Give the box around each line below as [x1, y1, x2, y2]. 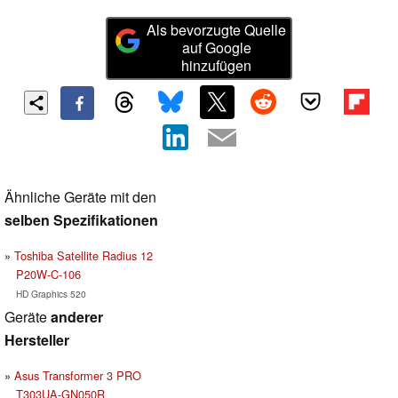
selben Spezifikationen [4, 209, 158, 230]
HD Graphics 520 [15, 286, 86, 300]
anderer [51, 306, 103, 327]
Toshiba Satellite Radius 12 [14, 246, 153, 264]
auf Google [181, 37, 251, 59]
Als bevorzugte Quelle [147, 20, 287, 41]
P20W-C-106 [15, 265, 81, 283]
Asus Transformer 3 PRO [14, 366, 141, 384]
